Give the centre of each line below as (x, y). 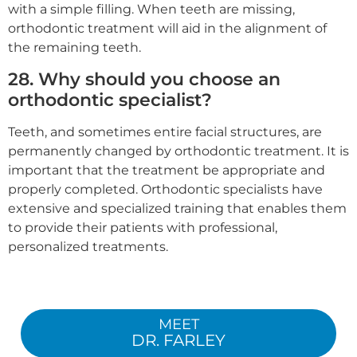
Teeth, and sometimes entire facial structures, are (165, 131)
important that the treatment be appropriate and (167, 170)
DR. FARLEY (178, 341)
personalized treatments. (88, 246)
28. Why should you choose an (144, 78)
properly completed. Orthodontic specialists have (165, 189)
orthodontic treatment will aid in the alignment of (167, 28)
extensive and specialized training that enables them (177, 208)
